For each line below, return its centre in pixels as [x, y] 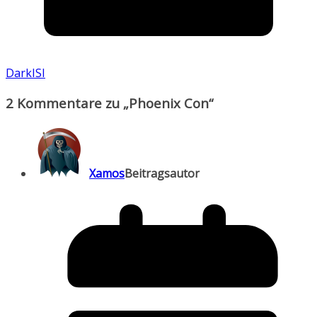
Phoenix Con [169, 103]
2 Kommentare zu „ [67, 103]
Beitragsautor [162, 173]
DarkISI [25, 73]
